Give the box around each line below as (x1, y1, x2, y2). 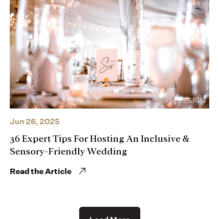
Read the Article (10, 166, 71, 176)
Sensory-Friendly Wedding (10, 147, 127, 156)
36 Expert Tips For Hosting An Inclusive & (10, 134, 190, 143)
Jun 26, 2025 (10, 117, 60, 126)
